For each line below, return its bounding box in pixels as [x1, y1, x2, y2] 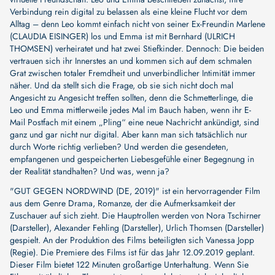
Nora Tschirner [206, 209, 261, 222]
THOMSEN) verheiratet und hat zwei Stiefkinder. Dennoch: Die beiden [10, 42, 264, 55]
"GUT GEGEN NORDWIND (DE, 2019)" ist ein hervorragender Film [10, 184, 260, 197]
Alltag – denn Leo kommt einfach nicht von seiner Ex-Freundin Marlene [10, 17, 265, 30]
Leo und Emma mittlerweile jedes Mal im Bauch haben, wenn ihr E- [10, 103, 251, 116]
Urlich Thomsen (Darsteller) [166, 221, 264, 234]
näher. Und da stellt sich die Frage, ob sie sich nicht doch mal [10, 79, 233, 91]
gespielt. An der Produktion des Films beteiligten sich [10, 233, 206, 246]
